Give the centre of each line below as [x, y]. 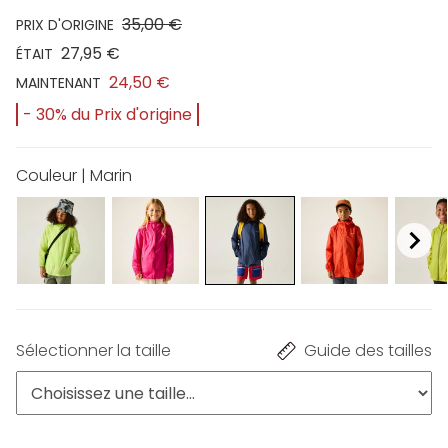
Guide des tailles [368, 351]
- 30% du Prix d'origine [107, 114]
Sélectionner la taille [93, 351]
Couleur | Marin [74, 175]
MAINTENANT [58, 82]
